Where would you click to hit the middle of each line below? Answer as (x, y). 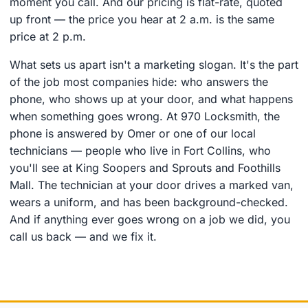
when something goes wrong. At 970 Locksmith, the (145, 116)
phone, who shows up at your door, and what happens (151, 99)
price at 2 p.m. (48, 36)
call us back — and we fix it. (83, 236)
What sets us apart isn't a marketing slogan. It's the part (154, 64)
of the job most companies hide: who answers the (139, 81)
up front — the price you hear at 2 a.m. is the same (142, 19)
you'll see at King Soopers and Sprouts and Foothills (145, 167)
